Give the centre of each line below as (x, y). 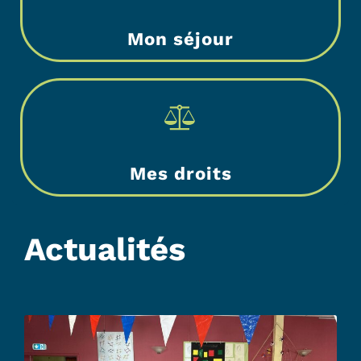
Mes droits (180, 173)
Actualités (105, 249)
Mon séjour (180, 39)
